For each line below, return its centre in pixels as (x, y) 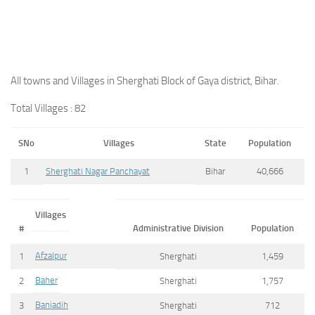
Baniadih (52, 304)
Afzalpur (51, 255)
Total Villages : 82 (48, 108)
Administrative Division (178, 228)
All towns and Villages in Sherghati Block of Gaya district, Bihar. (145, 81)
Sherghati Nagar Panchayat (98, 171)
